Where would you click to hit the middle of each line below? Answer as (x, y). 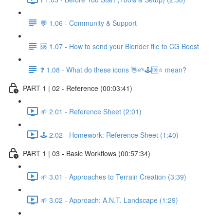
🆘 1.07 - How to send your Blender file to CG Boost (120, 46)
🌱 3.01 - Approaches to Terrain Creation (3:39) (113, 176)
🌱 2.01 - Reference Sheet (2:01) (91, 111)
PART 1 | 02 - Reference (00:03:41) (78, 88)
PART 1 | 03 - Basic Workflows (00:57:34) (87, 153)
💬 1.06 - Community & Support (89, 23)
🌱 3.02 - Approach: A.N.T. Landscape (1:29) (109, 200)
